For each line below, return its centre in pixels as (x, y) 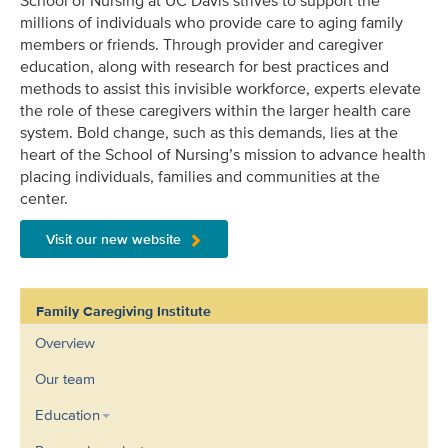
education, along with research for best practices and (204, 66)
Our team (65, 378)
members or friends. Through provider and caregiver (201, 44)
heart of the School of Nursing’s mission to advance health (223, 154)
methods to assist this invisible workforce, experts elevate (220, 88)
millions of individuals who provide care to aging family (211, 22)
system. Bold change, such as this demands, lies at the (209, 132)
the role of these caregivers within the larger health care (215, 110)
